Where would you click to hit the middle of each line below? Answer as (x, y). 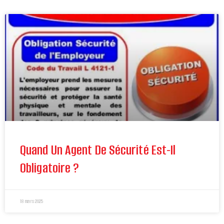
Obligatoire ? (50, 168)
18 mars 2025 (32, 201)
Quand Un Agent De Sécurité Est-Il (98, 150)
